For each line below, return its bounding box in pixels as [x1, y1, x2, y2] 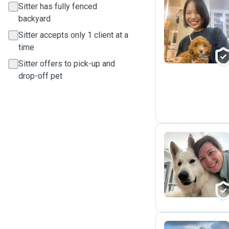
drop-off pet [18, 71, 62, 81]
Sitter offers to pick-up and [18, 59, 115, 68]
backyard [18, 14, 51, 24]
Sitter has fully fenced [18, 2, 97, 11]
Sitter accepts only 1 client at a [18, 30, 128, 40]
